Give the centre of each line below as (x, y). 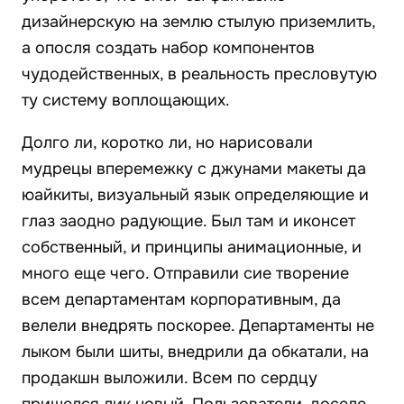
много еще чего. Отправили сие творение (185, 274)
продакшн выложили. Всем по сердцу (170, 378)
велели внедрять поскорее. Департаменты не (198, 326)
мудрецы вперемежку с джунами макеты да (194, 169)
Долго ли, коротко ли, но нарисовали (167, 143)
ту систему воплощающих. (126, 101)
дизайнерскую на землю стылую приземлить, (198, 22)
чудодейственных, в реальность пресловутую (199, 74)
